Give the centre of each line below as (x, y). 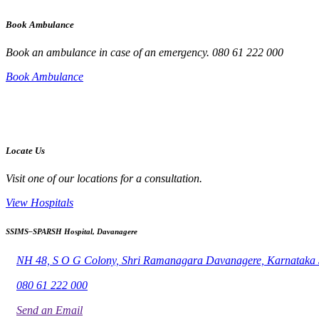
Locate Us (25, 150)
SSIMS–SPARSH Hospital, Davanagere (72, 231)
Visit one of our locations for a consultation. (104, 178)
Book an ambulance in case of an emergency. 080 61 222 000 (145, 53)
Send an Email (49, 310)
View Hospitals (40, 202)
